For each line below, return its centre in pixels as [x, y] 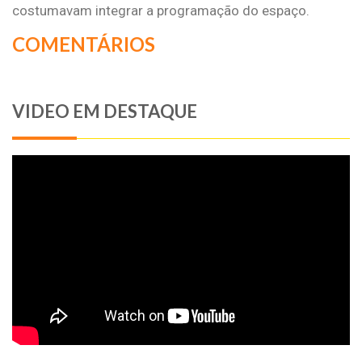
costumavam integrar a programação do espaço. [161, 10]
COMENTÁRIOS [84, 44]
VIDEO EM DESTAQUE [105, 111]
